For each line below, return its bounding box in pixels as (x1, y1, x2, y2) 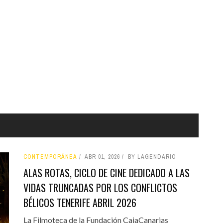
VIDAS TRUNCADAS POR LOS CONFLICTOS (23, 180, 177, 195)
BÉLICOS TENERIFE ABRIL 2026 (23, 195, 136, 210)
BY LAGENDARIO (127, 152, 176, 161)
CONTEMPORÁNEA (23, 152, 77, 161)
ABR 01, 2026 (84, 152, 120, 161)
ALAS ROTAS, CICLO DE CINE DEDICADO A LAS (23, 165, 190, 180)
